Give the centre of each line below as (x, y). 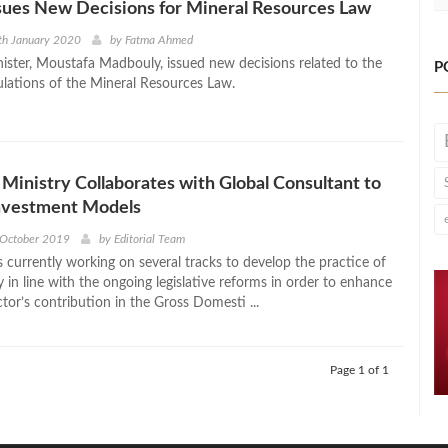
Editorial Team (149, 239)
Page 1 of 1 (359, 370)
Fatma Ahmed (158, 39)
